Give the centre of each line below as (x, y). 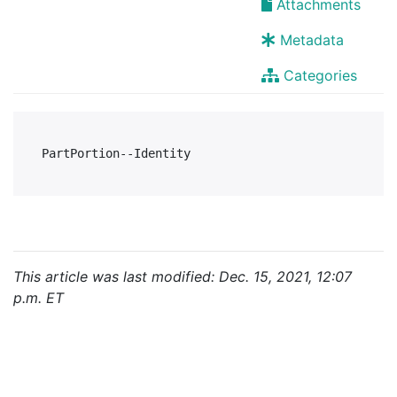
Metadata (312, 40)
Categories (320, 75)
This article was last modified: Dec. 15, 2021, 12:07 (183, 276)
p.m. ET (39, 298)
